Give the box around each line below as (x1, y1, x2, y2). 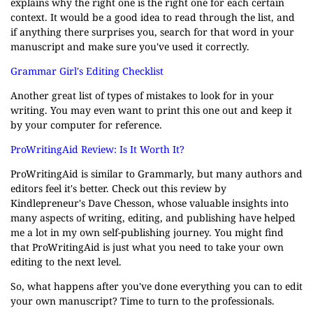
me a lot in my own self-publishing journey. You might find (10, 226, 284, 239)
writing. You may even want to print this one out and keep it (10, 103, 292, 117)
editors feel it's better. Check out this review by (10, 182, 226, 195)
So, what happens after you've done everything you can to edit (10, 279, 303, 293)
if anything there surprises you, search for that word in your (10, 25, 294, 38)
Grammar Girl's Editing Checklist (10, 64, 163, 78)
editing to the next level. (10, 255, 122, 268)
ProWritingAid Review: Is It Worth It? (10, 143, 184, 156)
